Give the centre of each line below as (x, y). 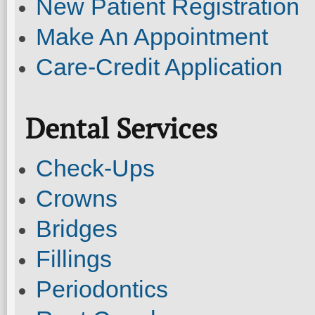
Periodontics (102, 289)
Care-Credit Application (159, 67)
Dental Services (121, 128)
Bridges (77, 229)
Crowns (77, 198)
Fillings (74, 259)
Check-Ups (95, 168)
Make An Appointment (152, 37)
